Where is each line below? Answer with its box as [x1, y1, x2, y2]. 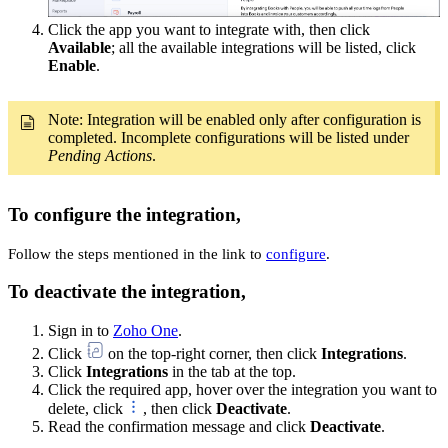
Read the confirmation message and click [48, 417, 310, 435]
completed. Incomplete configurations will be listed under [48, 129, 409, 147]
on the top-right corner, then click [104, 344, 321, 362]
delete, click [48, 399, 127, 417]
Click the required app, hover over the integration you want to [48, 380, 437, 398]
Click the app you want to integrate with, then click [48, 21, 370, 39]
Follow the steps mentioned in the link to [8, 245, 266, 262]
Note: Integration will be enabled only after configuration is [48, 111, 421, 129]
